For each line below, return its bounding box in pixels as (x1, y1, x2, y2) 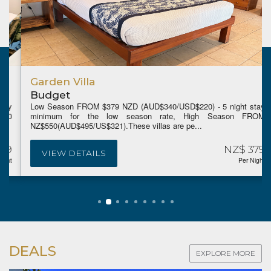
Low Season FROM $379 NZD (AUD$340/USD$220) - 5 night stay (18, 100, 253, 112)
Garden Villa (18, 75, 83, 88)
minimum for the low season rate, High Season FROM (18, 109, 253, 122)
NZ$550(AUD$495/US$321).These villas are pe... (18, 119, 190, 131)
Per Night (226, 155, 253, 165)
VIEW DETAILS (30, 147, 94, 158)
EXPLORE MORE (196, 248, 255, 258)
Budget (18, 88, 58, 101)
